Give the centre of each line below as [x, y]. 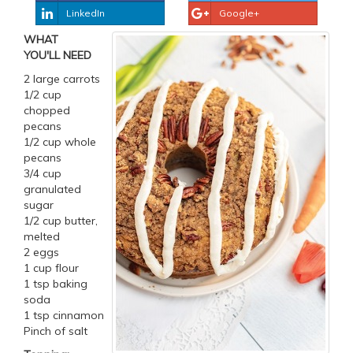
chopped [47, 111]
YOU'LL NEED [58, 56]
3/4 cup [43, 174]
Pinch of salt [56, 331]
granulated [52, 190]
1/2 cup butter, [61, 221]
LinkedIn [85, 13]
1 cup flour [51, 268]
